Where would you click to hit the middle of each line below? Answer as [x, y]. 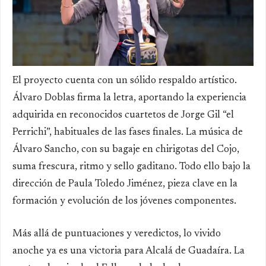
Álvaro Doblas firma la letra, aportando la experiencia [129, 98]
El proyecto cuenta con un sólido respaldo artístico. [125, 81]
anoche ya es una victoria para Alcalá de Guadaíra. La [129, 251]
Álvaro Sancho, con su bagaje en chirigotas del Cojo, [126, 150]
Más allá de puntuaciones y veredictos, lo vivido [117, 234]
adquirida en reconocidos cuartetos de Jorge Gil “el [123, 115]
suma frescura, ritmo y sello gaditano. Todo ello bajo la [132, 167]
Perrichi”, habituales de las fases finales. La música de [128, 132]
